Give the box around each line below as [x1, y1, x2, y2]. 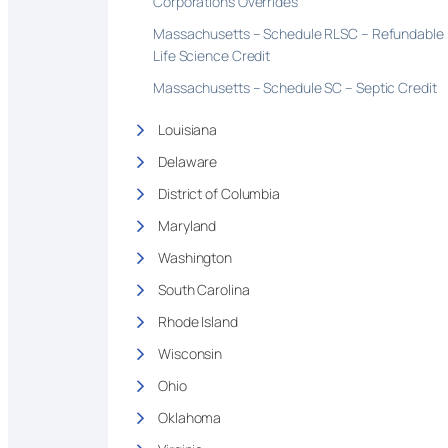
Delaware [158, 151, 218, 171]
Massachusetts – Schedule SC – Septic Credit [153, 77, 440, 97]
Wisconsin [158, 343, 223, 363]
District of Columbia [158, 183, 280, 203]
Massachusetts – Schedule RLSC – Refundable [153, 23, 444, 43]
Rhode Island [158, 311, 238, 331]
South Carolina [158, 279, 250, 299]
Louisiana [158, 119, 218, 139]
